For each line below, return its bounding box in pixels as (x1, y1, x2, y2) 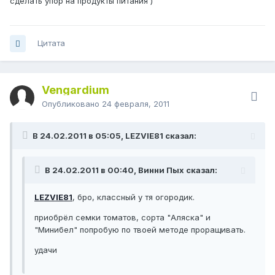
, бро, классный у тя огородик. (72, 192, 195, 203)
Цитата (37, 38, 65, 48)
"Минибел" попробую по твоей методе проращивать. (34, 225, 246, 235)
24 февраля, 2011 (102, 99, 169, 109)
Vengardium (42, 83, 109, 97)
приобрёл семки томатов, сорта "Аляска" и (34, 212, 211, 223)
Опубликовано (42, 99, 102, 109)
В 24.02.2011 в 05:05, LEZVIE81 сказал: (33, 131, 196, 141)
